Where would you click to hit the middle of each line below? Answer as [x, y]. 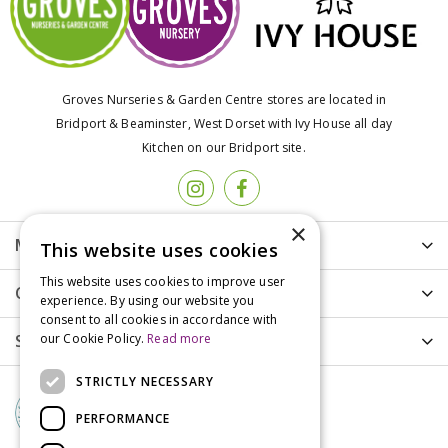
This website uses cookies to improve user [162, 281]
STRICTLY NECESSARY [145, 381]
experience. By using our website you [147, 300]
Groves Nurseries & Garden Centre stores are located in [224, 100]
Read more [179, 338]
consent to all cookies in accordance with [158, 319]
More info [54, 245]
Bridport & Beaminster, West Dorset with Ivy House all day [224, 124]
